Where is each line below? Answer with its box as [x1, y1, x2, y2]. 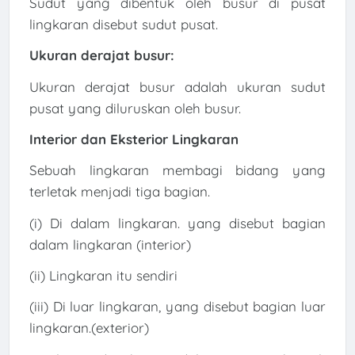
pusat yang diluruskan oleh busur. [29, 99, 241, 116]
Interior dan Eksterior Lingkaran [29, 131, 239, 147]
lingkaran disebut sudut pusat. [29, 16, 218, 33]
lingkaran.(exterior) [29, 319, 149, 337]
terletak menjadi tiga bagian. [29, 183, 210, 200]
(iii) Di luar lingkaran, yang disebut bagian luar [29, 298, 326, 315]
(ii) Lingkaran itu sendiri [29, 266, 177, 284]
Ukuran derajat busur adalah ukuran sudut [29, 78, 326, 95]
